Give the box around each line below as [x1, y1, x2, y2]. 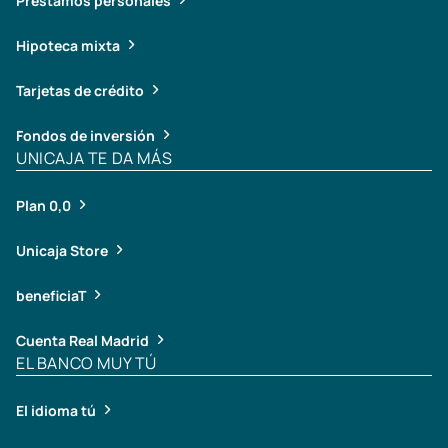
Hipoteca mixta [16, 35, 120, 55]
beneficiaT [16, 285, 86, 305]
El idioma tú [16, 400, 96, 420]
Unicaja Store [16, 240, 108, 260]
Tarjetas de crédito [16, 80, 144, 100]
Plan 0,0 [16, 195, 71, 215]
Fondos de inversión [16, 125, 155, 145]
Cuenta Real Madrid [16, 330, 149, 350]
